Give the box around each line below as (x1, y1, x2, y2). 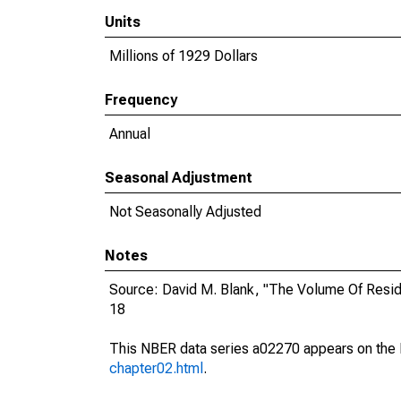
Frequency (105, 91, 177, 108)
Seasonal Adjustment (105, 169, 252, 186)
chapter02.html (109, 360, 203, 377)
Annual (109, 125, 150, 142)
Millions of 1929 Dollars (109, 47, 258, 64)
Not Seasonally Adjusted (109, 203, 261, 220)
